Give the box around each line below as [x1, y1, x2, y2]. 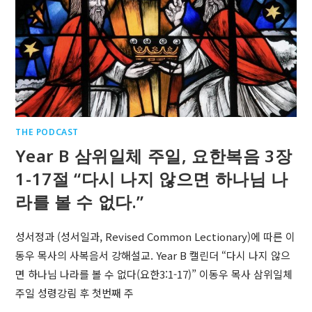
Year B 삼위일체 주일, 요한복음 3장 [15, 143, 292, 167]
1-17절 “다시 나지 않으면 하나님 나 [15, 166, 288, 190]
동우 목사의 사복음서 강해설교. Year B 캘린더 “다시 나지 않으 [15, 247, 291, 263]
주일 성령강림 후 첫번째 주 [15, 285, 134, 300]
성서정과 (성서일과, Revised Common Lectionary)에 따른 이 [15, 228, 296, 244]
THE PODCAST [15, 125, 79, 138]
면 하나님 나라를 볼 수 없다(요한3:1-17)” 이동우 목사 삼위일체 [15, 266, 293, 281]
